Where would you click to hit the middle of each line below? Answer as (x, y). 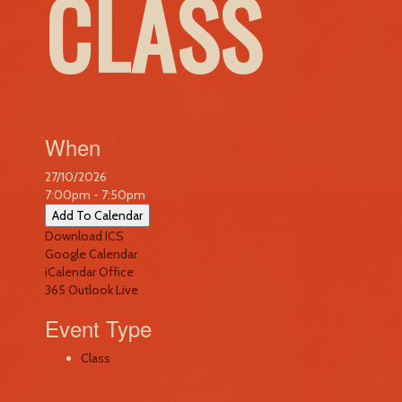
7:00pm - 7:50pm (95, 195)
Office (116, 272)
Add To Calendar (97, 215)
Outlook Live (103, 290)
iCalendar (70, 272)
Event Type (98, 328)
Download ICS (84, 236)
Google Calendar (91, 254)
